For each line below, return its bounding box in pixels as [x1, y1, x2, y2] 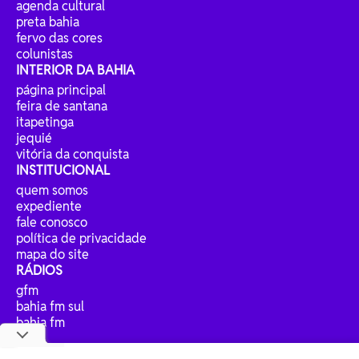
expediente [16, 198, 82, 216]
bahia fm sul [16, 298, 84, 316]
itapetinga [16, 114, 74, 131]
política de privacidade [16, 230, 147, 248]
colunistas [16, 46, 73, 63]
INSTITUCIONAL [16, 162, 110, 179]
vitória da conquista [16, 146, 129, 163]
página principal [16, 82, 106, 99]
